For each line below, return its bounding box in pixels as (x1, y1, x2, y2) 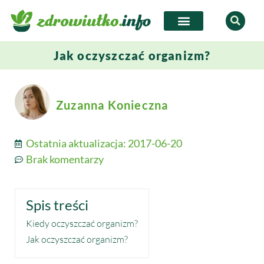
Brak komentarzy (26, 153, 104, 166)
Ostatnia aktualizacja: (26, 137, 128, 150)
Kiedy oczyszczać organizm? (26, 217, 138, 230)
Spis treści (26, 196, 88, 214)
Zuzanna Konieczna (56, 98, 169, 113)
